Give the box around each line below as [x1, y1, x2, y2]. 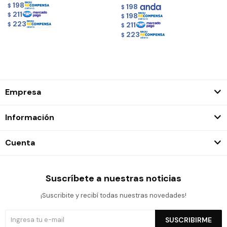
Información [5, 111, 54, 123]
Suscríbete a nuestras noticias [46, 172, 181, 184]
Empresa [5, 86, 41, 97]
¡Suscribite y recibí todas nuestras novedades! [41, 191, 186, 200]
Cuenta [5, 137, 35, 148]
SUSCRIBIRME [165, 215, 212, 224]
